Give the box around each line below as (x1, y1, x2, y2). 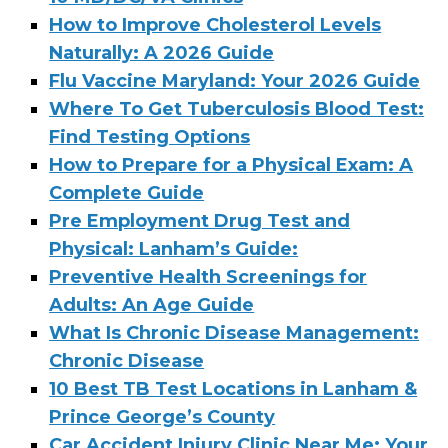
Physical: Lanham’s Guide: (49, 238, 299, 261)
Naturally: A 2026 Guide (49, 42, 275, 65)
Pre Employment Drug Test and (49, 210, 351, 233)
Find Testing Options (49, 126, 251, 149)
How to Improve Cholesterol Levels (49, 14, 382, 37)
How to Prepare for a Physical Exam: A (49, 154, 414, 177)
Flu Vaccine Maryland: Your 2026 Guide (49, 70, 421, 93)
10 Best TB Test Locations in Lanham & (49, 378, 418, 401)
